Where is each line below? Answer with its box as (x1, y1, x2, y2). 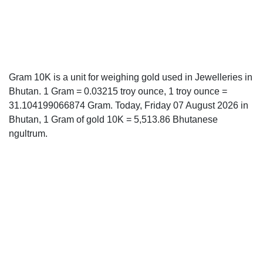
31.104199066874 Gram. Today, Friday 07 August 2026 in (9, 100, 248, 110)
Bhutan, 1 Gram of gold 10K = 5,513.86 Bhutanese (9, 114, 218, 124)
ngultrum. (9, 129, 48, 139)
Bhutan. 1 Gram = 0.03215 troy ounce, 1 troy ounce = (9, 86, 227, 96)
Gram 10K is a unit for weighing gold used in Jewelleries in (9, 72, 252, 82)
